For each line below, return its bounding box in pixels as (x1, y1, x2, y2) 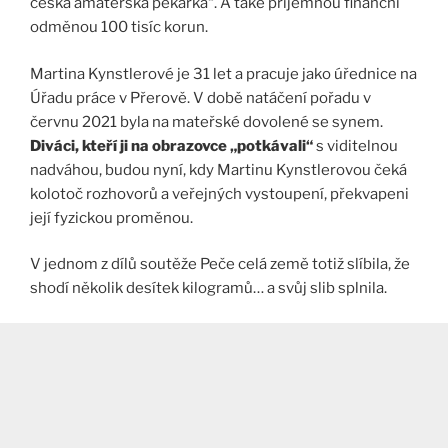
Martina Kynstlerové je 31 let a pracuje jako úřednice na (30, 64, 417, 83)
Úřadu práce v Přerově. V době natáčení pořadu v (30, 88, 371, 107)
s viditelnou (316, 136, 398, 155)
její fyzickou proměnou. (30, 208, 193, 227)
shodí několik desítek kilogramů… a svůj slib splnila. (30, 279, 387, 298)
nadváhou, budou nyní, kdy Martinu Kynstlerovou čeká (30, 160, 407, 179)
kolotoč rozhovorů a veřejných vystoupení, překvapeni (30, 184, 409, 203)
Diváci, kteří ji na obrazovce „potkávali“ (30, 136, 316, 155)
